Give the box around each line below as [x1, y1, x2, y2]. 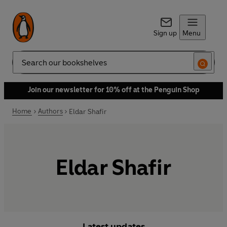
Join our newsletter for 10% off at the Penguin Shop [27, 86, 200, 94]
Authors [37, 107, 63, 116]
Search [12, 62, 34, 71]
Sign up [153, 29, 177, 37]
